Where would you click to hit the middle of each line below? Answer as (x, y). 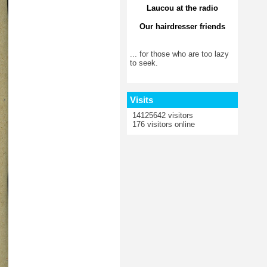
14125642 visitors (162, 115)
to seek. (144, 63)
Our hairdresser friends (182, 26)
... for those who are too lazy (179, 54)
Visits (142, 100)
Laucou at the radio (182, 8)
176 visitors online (162, 124)
